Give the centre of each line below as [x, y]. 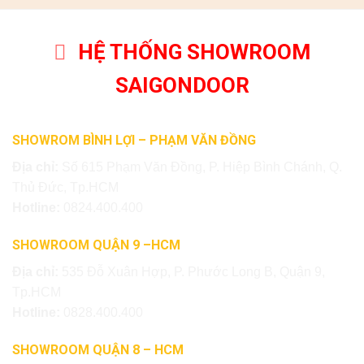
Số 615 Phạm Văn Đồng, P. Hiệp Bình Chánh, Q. [202, 167]
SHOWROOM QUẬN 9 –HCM [96, 245]
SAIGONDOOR [182, 86]
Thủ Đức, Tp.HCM [65, 188]
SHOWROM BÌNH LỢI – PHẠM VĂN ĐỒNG [134, 141]
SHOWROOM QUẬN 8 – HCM [98, 349]
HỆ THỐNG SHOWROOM [194, 52]
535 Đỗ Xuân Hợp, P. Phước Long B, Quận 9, [193, 272]
